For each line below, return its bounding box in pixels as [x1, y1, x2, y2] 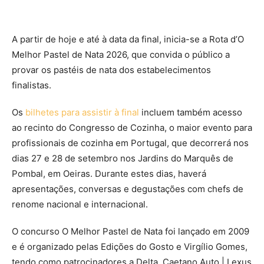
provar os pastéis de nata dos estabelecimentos [12, 64, 211, 75]
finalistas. [12, 80, 51, 91]
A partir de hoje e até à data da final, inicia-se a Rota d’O [12, 34, 244, 45]
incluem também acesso [139, 107, 242, 118]
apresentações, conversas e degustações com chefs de [12, 183, 243, 194]
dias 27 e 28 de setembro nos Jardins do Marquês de [12, 153, 233, 164]
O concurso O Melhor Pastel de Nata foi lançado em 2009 [12, 226, 249, 237]
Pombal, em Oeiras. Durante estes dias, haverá [12, 168, 206, 179]
